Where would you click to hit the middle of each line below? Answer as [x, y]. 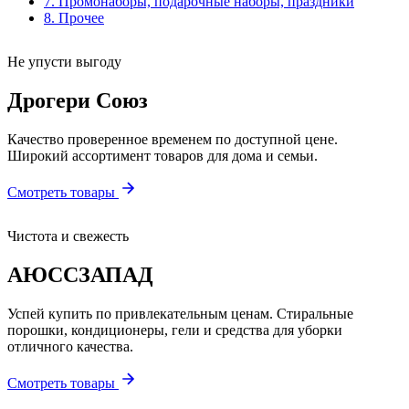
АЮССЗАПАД [80, 274]
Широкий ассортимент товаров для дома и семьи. [163, 155]
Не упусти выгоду [64, 62]
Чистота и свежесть [68, 236]
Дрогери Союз [78, 100]
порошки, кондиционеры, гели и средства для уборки [175, 330]
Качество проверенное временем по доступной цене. [173, 139]
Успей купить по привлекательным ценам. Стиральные [180, 313]
